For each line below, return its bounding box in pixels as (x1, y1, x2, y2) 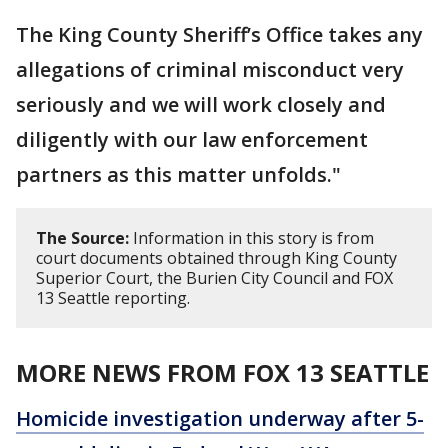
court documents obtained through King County (36, 246, 397, 269)
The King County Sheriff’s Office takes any (16, 20, 423, 48)
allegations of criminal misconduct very (16, 55, 404, 83)
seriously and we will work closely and (16, 90, 386, 118)
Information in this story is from (129, 226, 374, 249)
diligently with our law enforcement (16, 125, 368, 153)
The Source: (36, 226, 129, 249)
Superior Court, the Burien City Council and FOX (36, 266, 393, 289)
